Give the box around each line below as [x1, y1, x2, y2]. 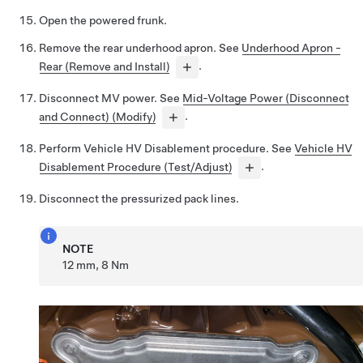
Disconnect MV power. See [39, 92, 182, 105]
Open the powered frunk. [39, 14, 167, 28]
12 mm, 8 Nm [62, 258, 130, 272]
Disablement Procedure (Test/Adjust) [39, 160, 233, 173]
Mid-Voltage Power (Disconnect [182, 92, 349, 105]
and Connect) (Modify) [39, 109, 156, 123]
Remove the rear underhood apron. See [39, 41, 241, 55]
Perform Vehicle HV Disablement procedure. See [39, 142, 294, 156]
